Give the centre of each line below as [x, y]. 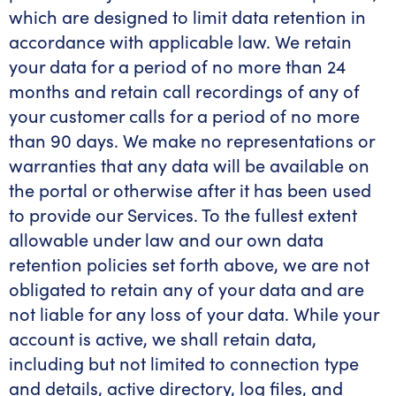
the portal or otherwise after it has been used [190, 190]
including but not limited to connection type [184, 363]
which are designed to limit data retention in [187, 16]
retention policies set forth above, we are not [189, 264]
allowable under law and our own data [166, 239]
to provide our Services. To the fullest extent [183, 214]
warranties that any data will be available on [189, 165]
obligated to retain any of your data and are [187, 289]
